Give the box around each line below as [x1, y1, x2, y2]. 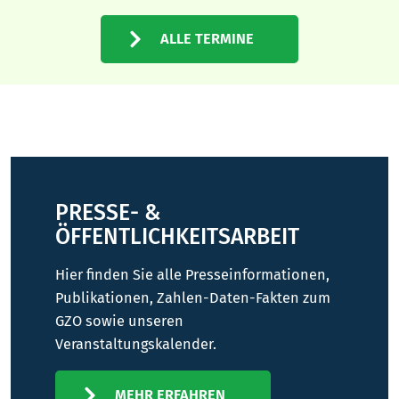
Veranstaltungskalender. [55, 336, 216, 354]
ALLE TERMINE [160, 30, 254, 47]
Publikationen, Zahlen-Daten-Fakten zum [55, 289, 330, 307]
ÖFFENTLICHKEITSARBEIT [55, 224, 299, 251]
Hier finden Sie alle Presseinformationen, [55, 266, 330, 284]
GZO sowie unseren [55, 313, 183, 330]
